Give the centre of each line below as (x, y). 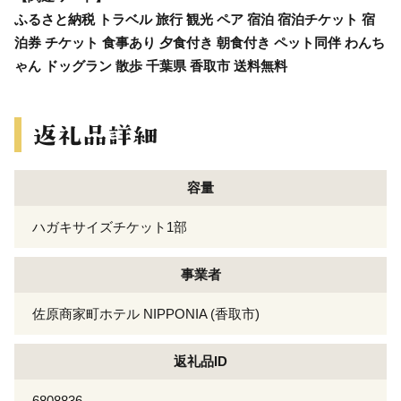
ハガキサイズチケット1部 (110, 226)
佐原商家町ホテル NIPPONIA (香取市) (146, 313)
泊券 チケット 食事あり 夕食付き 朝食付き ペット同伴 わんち (200, 42)
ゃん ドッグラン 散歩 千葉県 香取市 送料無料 (151, 65)
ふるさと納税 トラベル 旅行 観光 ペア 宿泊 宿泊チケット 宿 (195, 19)
